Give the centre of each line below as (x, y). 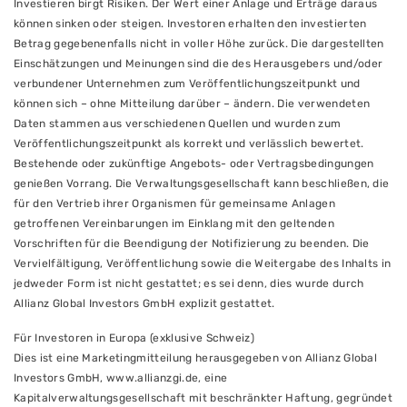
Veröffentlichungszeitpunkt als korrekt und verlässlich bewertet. (189, 144)
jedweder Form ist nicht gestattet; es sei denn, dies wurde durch (189, 283)
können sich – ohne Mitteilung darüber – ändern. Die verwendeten (192, 104)
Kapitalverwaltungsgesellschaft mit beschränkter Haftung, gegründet (203, 398)
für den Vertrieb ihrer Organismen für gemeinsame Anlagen (174, 203)
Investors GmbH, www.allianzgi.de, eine (121, 378)
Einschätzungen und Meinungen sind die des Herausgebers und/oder (199, 64)
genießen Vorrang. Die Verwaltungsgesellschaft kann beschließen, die (202, 184)
